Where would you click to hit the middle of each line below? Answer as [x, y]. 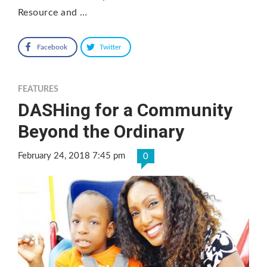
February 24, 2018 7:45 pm [72, 156]
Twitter [110, 47]
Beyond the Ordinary [101, 131]
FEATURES [38, 89]
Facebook [52, 47]
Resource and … [53, 12]
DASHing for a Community [125, 110]
